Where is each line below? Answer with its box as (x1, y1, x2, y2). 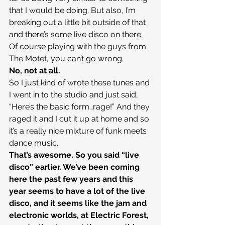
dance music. (9, 138, 58, 148)
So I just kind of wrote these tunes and (9, 78, 152, 88)
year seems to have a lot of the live (9, 186, 147, 196)
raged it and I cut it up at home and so (9, 114, 151, 124)
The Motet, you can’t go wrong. (9, 54, 124, 64)
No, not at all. (9, 66, 60, 76)
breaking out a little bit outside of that (9, 18, 148, 28)
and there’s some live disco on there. (9, 30, 145, 40)
